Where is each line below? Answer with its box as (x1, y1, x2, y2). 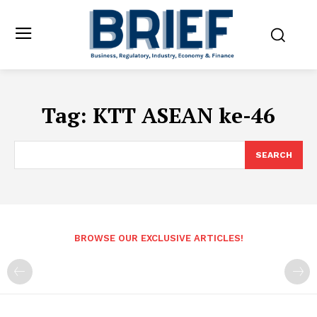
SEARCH (255, 149, 292, 160)
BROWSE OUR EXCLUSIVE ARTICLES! (74, 232, 243, 243)
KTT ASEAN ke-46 (93, 100, 275, 129)
